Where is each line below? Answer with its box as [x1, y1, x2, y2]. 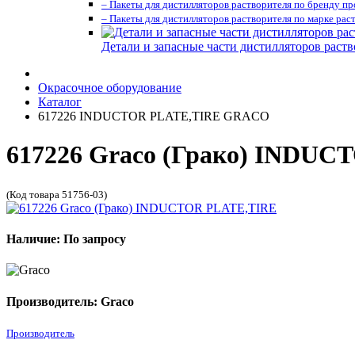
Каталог [38, 95, 82, 109]
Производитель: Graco [6, 294, 134, 308]
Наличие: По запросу [6, 232, 126, 246]
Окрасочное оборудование [38, 81, 181, 94]
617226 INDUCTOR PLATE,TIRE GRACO [38, 109, 269, 123]
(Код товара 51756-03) [6, 188, 107, 200]
